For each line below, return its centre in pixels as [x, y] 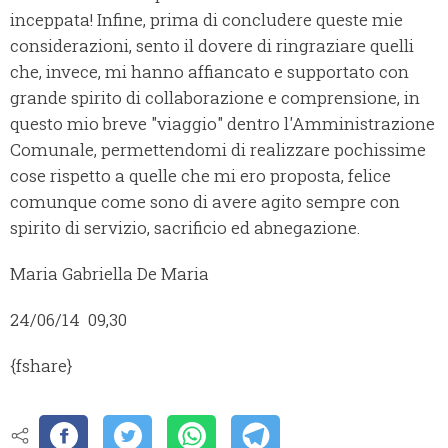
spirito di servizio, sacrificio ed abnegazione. [185, 228]
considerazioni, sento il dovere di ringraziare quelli [212, 46]
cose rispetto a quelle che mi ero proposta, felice [200, 176]
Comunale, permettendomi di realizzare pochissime [218, 150]
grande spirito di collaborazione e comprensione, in [215, 98]
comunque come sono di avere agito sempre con [205, 202]
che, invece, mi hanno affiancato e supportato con [209, 72]
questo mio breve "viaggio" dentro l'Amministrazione [222, 124]
